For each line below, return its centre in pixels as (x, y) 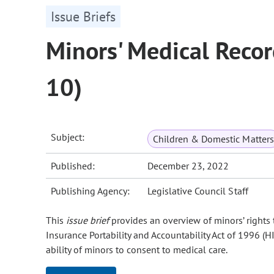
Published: (73, 166)
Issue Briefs (83, 17)
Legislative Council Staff (198, 191)
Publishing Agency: (91, 191)
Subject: (68, 137)
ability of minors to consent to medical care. (137, 250)
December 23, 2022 (188, 166)
